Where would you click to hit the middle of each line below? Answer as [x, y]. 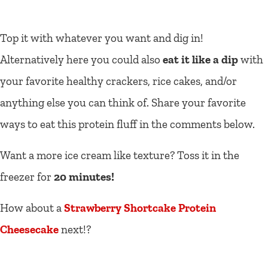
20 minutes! [84, 176]
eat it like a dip [200, 59]
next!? [76, 229]
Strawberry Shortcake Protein [140, 208]
